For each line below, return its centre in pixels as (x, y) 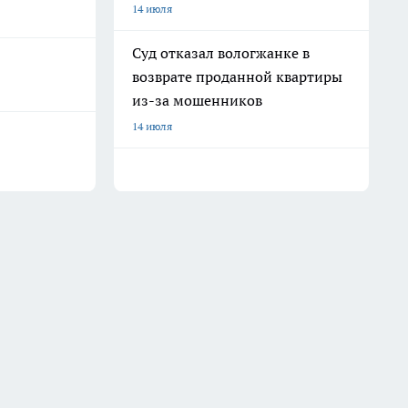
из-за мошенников (197, 100)
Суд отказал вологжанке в (221, 53)
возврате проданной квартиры (237, 76)
